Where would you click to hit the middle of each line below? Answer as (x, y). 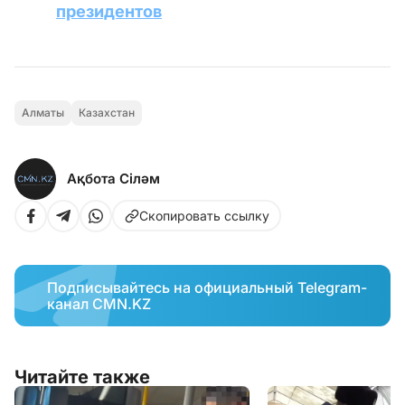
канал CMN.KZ (99, 303)
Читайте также (82, 377)
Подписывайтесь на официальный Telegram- (207, 287)
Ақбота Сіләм (113, 179)
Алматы (43, 112)
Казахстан (107, 112)
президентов (109, 12)
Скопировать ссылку (204, 215)
